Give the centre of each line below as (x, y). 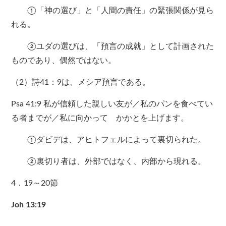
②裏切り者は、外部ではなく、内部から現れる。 (109, 162)
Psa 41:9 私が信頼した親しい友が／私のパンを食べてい (112, 104)
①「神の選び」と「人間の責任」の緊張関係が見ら (113, 11)
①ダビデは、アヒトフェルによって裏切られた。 (109, 140)
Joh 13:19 (29, 205)
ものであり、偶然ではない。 (64, 61)
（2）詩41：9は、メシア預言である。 (81, 82)
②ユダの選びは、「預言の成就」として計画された (113, 47)
